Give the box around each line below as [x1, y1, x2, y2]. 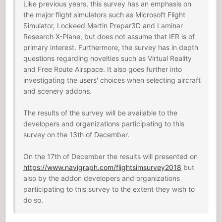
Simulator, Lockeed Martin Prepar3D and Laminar [23, 21, 183, 30]
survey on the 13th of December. [23, 130, 129, 139]
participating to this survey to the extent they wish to [23, 185, 195, 193]
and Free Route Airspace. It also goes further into [23, 65, 182, 73]
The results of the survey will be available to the [23, 109, 177, 117]
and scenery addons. [23, 87, 92, 95]
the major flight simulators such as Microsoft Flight [23, 10, 185, 19]
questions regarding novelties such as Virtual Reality [23, 54, 192, 62]
